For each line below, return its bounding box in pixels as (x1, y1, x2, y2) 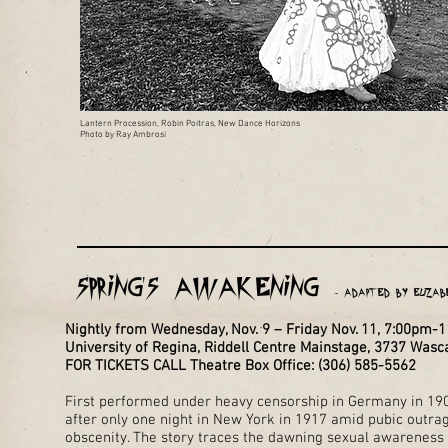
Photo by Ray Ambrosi (80, 129, 166, 140)
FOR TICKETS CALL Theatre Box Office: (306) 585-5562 (65, 357, 416, 375)
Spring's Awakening (75, 270, 334, 303)
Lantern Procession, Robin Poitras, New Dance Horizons (80, 118, 300, 129)
